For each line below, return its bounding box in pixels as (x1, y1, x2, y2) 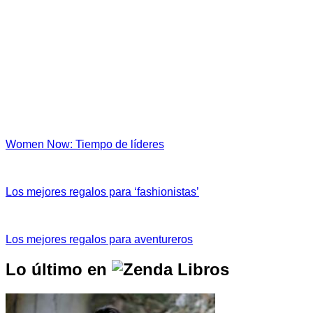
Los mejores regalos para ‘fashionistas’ (6, 185, 199, 198)
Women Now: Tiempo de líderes (6, 138, 164, 150)
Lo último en (6, 259, 112, 279)
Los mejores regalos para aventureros (6, 233, 193, 245)
